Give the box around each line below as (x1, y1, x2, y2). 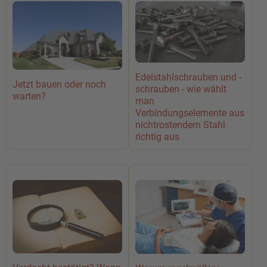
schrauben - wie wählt (135, 83, 226, 95)
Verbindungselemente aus (135, 107, 244, 119)
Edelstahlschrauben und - (135, 72, 241, 83)
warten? (13, 90, 46, 102)
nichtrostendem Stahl (135, 119, 225, 131)
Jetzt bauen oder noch (13, 78, 106, 90)
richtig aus (135, 131, 179, 143)
